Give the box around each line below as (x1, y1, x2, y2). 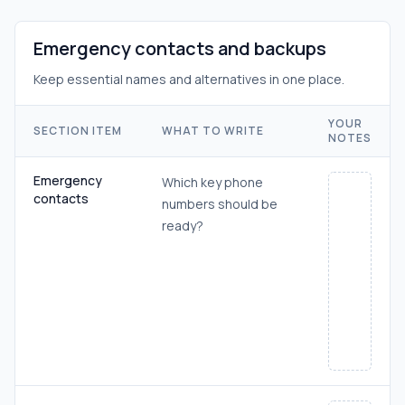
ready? (162, 217, 203, 234)
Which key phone (162, 174, 263, 191)
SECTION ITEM (33, 123, 122, 138)
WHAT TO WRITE (162, 123, 264, 138)
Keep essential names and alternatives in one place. (33, 71, 344, 88)
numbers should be (162, 195, 278, 212)
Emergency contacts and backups (33, 36, 326, 61)
